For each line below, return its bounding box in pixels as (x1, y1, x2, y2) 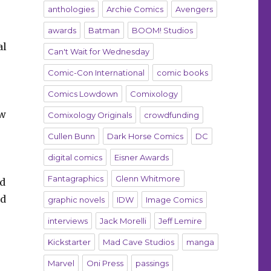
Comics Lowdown (47, 89, 118, 99)
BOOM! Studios (131, 25, 193, 36)
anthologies (47, 4, 94, 15)
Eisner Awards (114, 152, 169, 163)
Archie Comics (106, 4, 163, 15)
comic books (156, 68, 208, 78)
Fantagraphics (47, 174, 103, 184)
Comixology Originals (47, 110, 132, 120)
